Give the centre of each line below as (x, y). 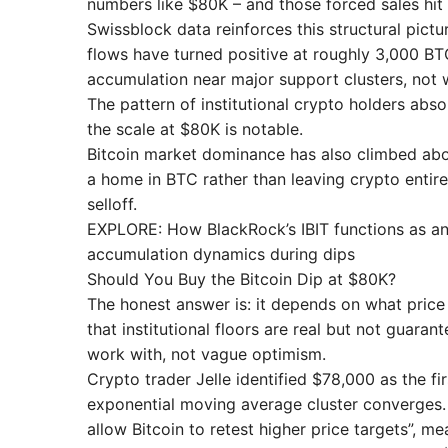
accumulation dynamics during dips (221, 253)
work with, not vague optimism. (206, 353)
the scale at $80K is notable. (195, 128)
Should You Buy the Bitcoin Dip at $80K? (241, 278)
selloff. (112, 203)
